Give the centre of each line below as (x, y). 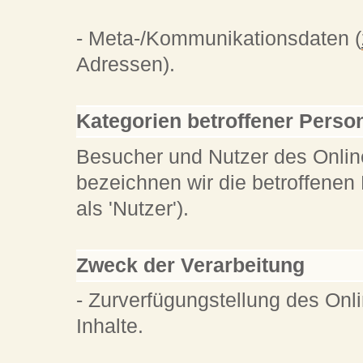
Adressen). (126, 64)
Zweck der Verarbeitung (191, 265)
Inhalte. (110, 327)
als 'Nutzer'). (133, 208)
